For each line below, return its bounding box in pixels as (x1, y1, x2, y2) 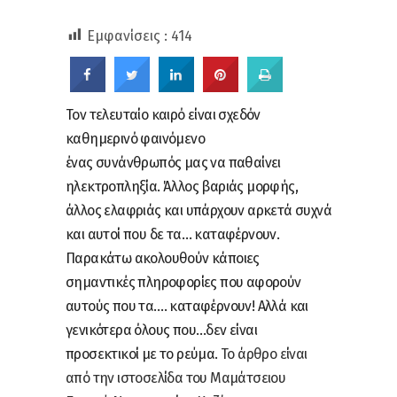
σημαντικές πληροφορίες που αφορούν (66, 273, 301, 291)
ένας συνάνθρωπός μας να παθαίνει (66, 153, 281, 171)
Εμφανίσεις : (87, 27, 167, 44)
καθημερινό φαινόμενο (66, 129, 205, 147)
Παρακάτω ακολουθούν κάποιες (66, 249, 260, 267)
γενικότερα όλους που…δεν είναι (66, 321, 257, 339)
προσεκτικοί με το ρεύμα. (66, 345, 222, 362)
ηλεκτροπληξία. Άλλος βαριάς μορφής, (66, 177, 298, 195)
